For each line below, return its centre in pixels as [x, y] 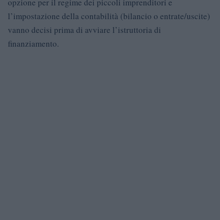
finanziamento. [33, 43]
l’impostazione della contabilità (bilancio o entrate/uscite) [109, 16]
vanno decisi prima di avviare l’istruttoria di [84, 30]
